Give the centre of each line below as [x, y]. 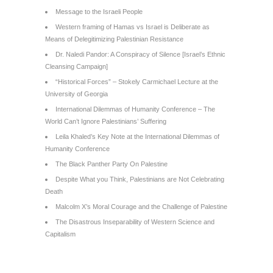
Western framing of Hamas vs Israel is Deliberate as [133, 27]
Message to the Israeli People [99, 12]
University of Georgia [76, 94]
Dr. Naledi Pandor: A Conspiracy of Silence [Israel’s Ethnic [140, 54]
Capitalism [60, 234]
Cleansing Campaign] [76, 66]
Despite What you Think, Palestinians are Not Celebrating [140, 179]
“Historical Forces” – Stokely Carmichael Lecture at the [137, 82]
